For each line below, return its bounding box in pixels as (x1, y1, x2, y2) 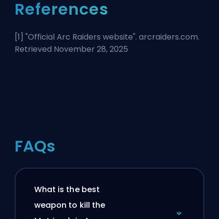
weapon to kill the (34, 199, 106, 211)
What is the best (34, 184, 100, 196)
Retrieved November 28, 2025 (15, 43, 128, 55)
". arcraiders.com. (133, 31, 199, 43)
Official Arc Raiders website (28, 31, 133, 43)
